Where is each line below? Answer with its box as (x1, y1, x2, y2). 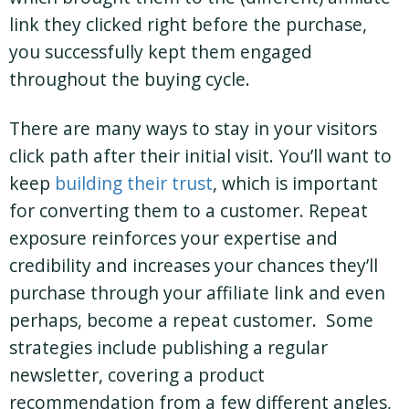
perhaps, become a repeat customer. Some (9, 307, 373, 332)
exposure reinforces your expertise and (9, 225, 338, 250)
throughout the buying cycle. (9, 66, 250, 91)
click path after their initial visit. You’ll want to (9, 142, 392, 168)
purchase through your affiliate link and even (9, 279, 385, 305)
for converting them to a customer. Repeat (9, 197, 368, 223)
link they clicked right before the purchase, (9, 11, 367, 37)
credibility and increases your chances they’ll (9, 252, 378, 278)
